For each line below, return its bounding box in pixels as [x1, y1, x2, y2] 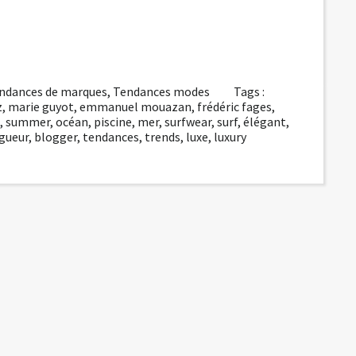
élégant [243, 113, 286, 130]
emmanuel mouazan [79, 98, 192, 114]
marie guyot [8, 98, 74, 114]
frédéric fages [197, 98, 272, 114]
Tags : [234, 83, 265, 99]
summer [6, 113, 50, 130]
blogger [34, 128, 77, 145]
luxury [214, 128, 246, 145]
